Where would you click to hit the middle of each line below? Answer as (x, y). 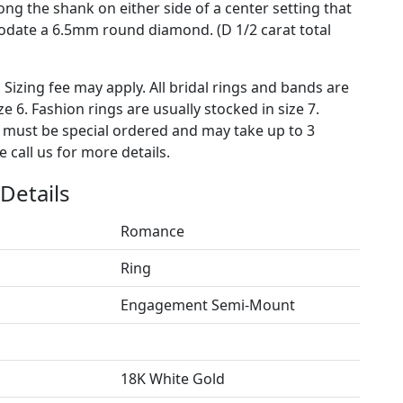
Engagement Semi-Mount (207, 304)
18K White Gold (172, 378)
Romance (152, 231)
